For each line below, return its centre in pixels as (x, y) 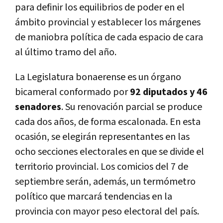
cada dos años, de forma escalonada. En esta (108, 122)
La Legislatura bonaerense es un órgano (98, 77)
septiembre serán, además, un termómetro (105, 181)
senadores (38, 107)
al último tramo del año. (66, 52)
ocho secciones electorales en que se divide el (110, 152)
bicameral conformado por (72, 92)
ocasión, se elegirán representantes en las (102, 137)
